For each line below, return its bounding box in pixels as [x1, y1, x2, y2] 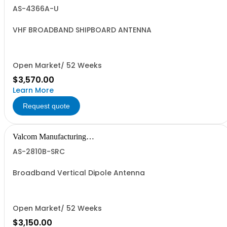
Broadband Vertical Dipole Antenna [13, 168, 145, 178]
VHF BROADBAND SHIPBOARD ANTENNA [13, 25, 152, 35]
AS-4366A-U [13, 4, 59, 14]
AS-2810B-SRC [13, 146, 65, 157]
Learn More [13, 85, 54, 95]
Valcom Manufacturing [13, 132, 86, 141]
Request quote [23, 102, 70, 110]
